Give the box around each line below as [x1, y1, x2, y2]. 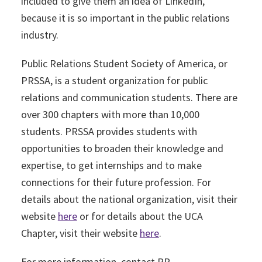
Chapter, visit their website [20, 226, 140, 240]
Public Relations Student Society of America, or [20, 57, 227, 70]
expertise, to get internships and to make [20, 158, 202, 172]
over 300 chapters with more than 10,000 [20, 108, 199, 121]
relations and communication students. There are [20, 91, 237, 104]
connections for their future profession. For [20, 175, 211, 189]
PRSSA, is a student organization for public [20, 74, 208, 87]
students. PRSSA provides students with [20, 125, 197, 138]
